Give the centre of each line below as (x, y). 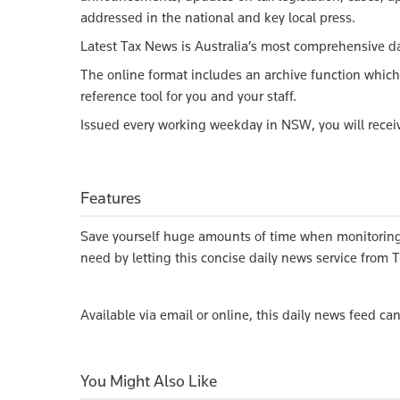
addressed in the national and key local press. (218, 17)
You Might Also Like (149, 380)
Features (111, 197)
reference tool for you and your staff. (188, 96)
